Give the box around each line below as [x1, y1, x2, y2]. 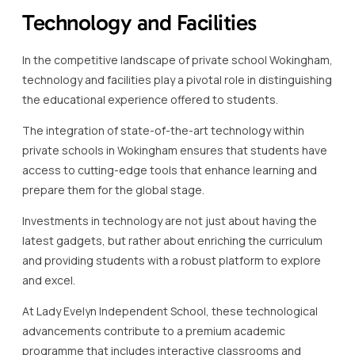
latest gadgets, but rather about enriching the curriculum [22, 232, 323, 248]
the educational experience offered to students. [22, 91, 278, 107]
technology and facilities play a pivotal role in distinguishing [22, 71, 332, 87]
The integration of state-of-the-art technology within [22, 122, 304, 138]
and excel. [22, 272, 75, 288]
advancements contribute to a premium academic [22, 323, 285, 338]
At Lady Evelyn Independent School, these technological [22, 303, 318, 319]
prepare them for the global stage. [22, 181, 204, 197]
